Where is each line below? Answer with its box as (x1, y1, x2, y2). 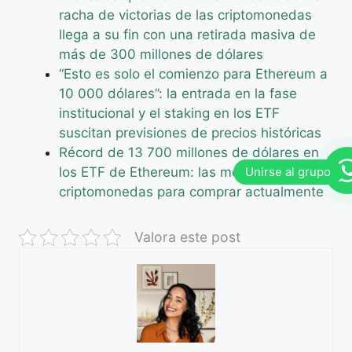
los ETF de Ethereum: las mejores (59, 163, 270, 180)
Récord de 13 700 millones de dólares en (59, 144, 319, 160)
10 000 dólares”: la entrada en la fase (59, 85, 297, 101)
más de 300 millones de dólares (59, 46, 263, 62)
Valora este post (134, 228, 240, 245)
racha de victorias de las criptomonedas (59, 6, 312, 23)
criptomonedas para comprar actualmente (59, 183, 324, 200)
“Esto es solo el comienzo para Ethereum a (59, 65, 328, 82)
